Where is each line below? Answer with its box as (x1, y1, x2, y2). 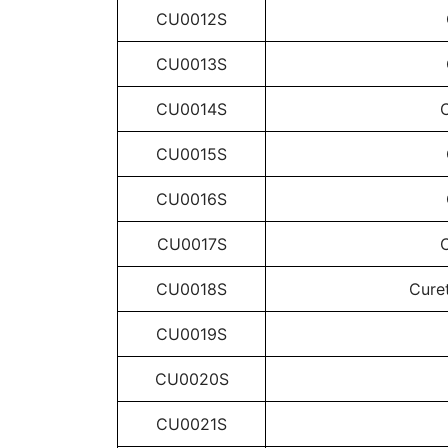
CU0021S (156, 414, 227, 434)
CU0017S (156, 234, 227, 254)
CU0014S (156, 99, 227, 119)
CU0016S (156, 189, 227, 209)
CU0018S (156, 279, 227, 299)
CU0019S (156, 324, 227, 344)
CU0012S (156, 9, 227, 29)
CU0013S (156, 54, 227, 74)
